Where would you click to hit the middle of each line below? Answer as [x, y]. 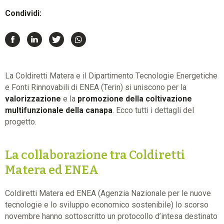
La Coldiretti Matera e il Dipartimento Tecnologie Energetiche [111, 76]
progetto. [21, 122]
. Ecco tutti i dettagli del [153, 110]
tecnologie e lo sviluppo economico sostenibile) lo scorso [107, 205]
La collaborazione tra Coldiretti [95, 155]
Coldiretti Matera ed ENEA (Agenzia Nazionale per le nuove [108, 193]
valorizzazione [33, 99]
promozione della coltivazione [135, 99]
